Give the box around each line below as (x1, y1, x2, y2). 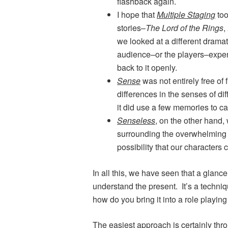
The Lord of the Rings (146, 22, 223, 34)
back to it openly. (117, 62, 177, 74)
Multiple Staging (157, 9, 215, 21)
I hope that (117, 9, 157, 21)
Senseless (117, 115, 155, 127)
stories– (117, 22, 146, 34)
